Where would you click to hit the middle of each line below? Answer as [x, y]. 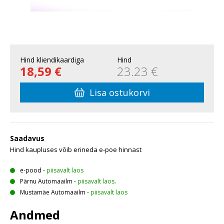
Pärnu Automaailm [46, 181]
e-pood [31, 170]
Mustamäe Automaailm [53, 192]
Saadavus [27, 138]
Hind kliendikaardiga [52, 60]
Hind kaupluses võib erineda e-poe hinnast [76, 150]
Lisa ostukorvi [119, 93]
